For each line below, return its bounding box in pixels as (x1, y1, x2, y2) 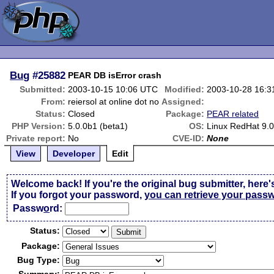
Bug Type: (17, 255, 61, 265)
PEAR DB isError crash (68, 70, 162, 80)
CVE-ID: (172, 133, 205, 143)
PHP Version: (12, 121, 66, 131)
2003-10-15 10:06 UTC (68, 84, 158, 94)
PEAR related (207, 109, 259, 119)
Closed (68, 109, 95, 119)
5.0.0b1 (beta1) (68, 121, 128, 131)
